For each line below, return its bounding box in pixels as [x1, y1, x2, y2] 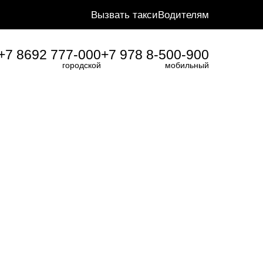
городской [62, 60, 101, 70]
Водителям [158, 8, 209, 21]
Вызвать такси [91, 8, 158, 21]
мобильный [165, 60, 209, 70]
